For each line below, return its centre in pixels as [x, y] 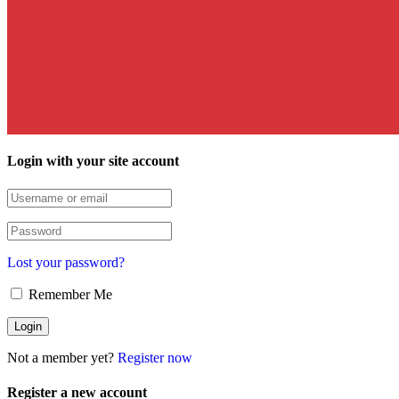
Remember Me [69, 294]
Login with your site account [93, 161]
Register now [155, 357]
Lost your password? [66, 262]
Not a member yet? [62, 357]
